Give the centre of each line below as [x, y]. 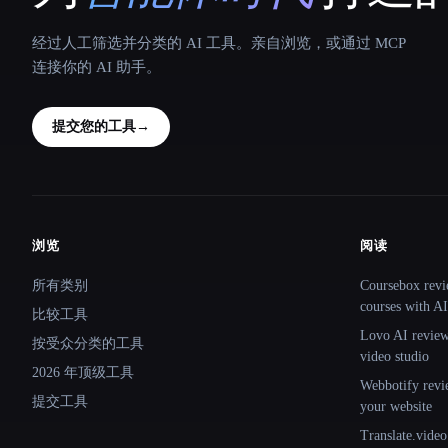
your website [396, 406]
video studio [394, 356]
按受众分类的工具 [88, 343]
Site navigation [107, 258]
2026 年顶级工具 [83, 372]
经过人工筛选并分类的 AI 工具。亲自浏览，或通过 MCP [218, 42]
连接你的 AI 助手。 [96, 66]
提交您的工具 [94, 126]
